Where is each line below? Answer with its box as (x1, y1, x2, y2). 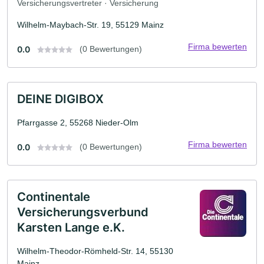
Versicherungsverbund (17, 204, 148, 219)
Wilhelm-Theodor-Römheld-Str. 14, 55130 (17, 246, 173, 256)
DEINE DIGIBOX (17, 91, 104, 106)
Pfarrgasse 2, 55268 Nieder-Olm (17, 117, 138, 127)
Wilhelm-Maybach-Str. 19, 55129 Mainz (17, 19, 164, 29)
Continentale (17, 189, 90, 204)
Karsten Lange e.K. (17, 220, 125, 235)
